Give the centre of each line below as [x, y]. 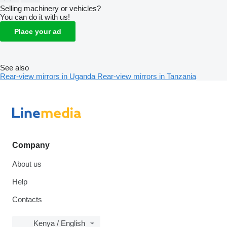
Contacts [27, 199]
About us [27, 164]
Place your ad [38, 31]
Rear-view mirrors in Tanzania [147, 76]
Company [31, 145]
